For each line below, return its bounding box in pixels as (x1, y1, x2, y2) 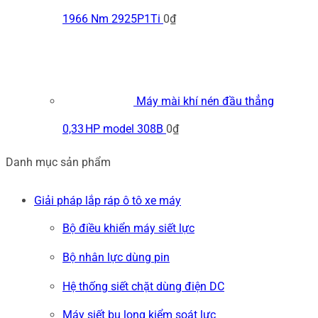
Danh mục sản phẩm (6, 155, 111, 169)
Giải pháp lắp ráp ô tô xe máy (34, 194, 181, 208)
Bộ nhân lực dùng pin (62, 251, 170, 265)
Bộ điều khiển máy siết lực (62, 221, 194, 236)
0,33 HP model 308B (62, 121, 163, 136)
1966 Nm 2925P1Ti (62, 12, 160, 26)
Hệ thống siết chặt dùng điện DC (62, 279, 224, 293)
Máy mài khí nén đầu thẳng (136, 94, 274, 108)
